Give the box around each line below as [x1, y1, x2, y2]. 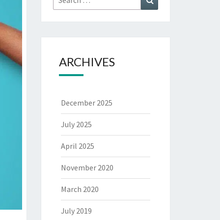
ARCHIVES [58, 55, 115, 69]
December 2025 [60, 98, 112, 108]
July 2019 [60, 206, 92, 216]
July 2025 [60, 119, 92, 129]
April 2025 [60, 141, 94, 151]
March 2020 [60, 184, 99, 194]
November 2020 [60, 163, 113, 172]
